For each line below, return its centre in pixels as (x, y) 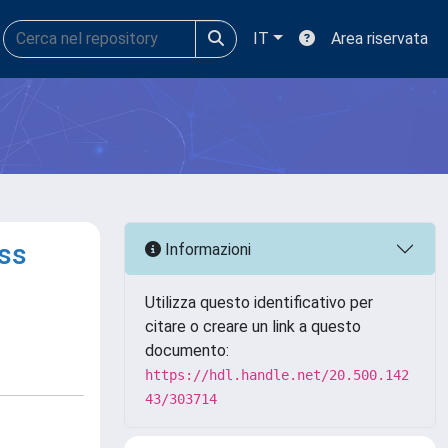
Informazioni (206, 249)
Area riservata (379, 38)
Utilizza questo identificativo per (259, 302)
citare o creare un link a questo (253, 326)
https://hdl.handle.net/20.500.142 (277, 375)
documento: (187, 350)
